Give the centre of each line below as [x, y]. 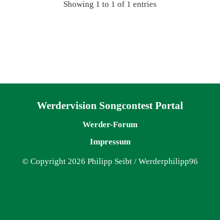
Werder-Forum [110, 124]
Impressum [110, 141]
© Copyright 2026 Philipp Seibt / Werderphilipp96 [110, 161]
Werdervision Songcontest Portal [110, 105]
